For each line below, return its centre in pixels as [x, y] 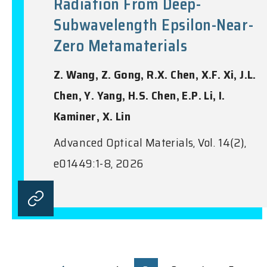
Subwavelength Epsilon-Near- [154, 24]
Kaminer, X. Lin [92, 116]
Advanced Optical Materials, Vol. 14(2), [150, 142]
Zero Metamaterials [121, 45]
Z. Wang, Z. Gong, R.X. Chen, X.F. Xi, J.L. [155, 74]
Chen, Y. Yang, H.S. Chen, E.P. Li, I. [139, 95]
